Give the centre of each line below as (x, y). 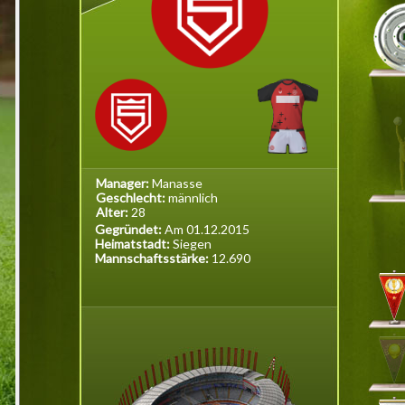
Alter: (113, 212)
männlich (193, 198)
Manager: (124, 183)
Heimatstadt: (134, 244)
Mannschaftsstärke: (153, 258)
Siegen (192, 244)
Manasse (177, 183)
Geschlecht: (132, 198)
